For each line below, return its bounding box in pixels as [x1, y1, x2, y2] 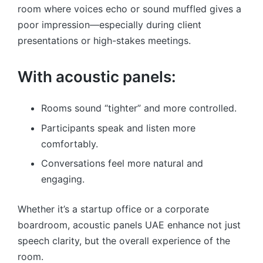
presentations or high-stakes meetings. [18, 34, 191, 46]
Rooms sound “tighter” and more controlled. [41, 102, 237, 114]
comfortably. [41, 137, 98, 150]
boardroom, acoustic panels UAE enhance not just [18, 219, 241, 231]
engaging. [41, 173, 85, 186]
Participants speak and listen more [41, 122, 195, 134]
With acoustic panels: [18, 68, 176, 86]
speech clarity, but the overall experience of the [18, 235, 230, 247]
